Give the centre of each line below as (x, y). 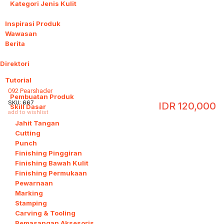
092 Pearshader (30, 91)
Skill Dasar (28, 106)
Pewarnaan (34, 183)
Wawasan (21, 33)
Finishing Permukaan (51, 173)
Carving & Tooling (45, 213)
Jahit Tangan (37, 123)
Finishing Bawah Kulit (52, 163)
